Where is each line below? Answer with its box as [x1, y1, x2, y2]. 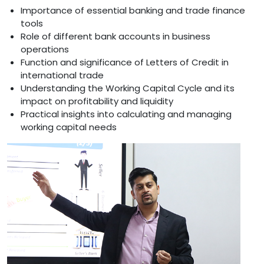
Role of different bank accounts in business [21, 29, 210, 42]
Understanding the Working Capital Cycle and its [21, 81, 235, 94]
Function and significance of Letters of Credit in [21, 55, 229, 68]
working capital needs [21, 120, 117, 133]
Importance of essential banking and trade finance [21, 4, 245, 16]
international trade [21, 68, 104, 81]
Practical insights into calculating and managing [21, 107, 232, 120]
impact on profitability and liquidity [21, 94, 173, 107]
